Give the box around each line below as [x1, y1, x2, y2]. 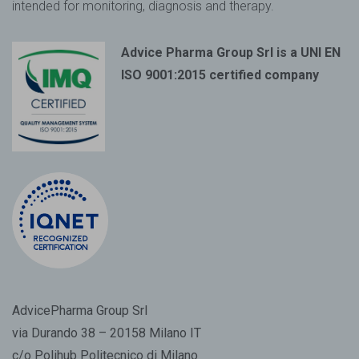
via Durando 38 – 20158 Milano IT [12, 325, 201, 341]
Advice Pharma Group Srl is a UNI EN [121, 45, 341, 61]
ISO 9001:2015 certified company [121, 67, 319, 83]
